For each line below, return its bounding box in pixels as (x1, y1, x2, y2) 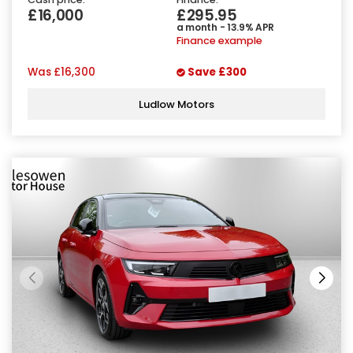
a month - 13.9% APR (176, 20, 275, 35)
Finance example (176, 34, 262, 48)
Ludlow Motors (139, 96, 214, 112)
